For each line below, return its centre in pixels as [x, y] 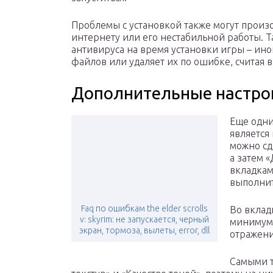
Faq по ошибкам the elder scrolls [144, 209]
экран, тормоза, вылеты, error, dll [144, 231]
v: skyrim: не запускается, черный [144, 220]
